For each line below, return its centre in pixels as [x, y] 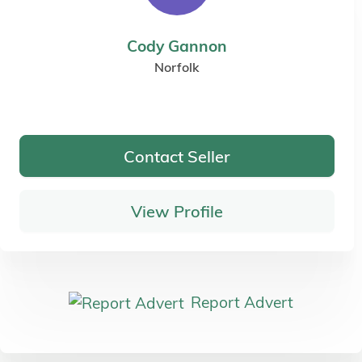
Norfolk [177, 67]
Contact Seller [177, 156]
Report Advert [242, 303]
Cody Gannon [177, 46]
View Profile [177, 211]
